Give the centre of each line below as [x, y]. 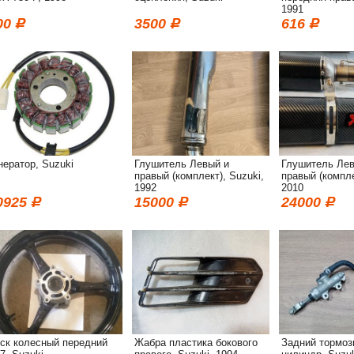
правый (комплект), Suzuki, [199, 176]
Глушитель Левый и [182, 164]
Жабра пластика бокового [196, 343]
